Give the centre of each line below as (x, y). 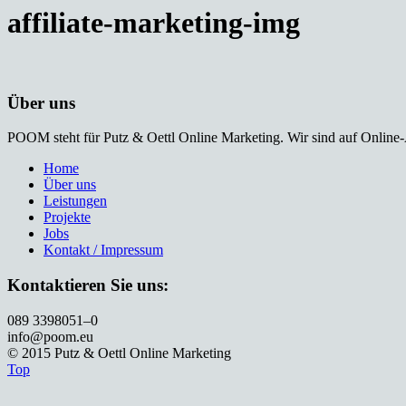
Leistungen (75, 201)
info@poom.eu (50, 336)
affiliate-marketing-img (154, 23)
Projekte (67, 217)
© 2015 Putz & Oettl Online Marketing (119, 353)
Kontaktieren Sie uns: (88, 285)
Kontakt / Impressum (103, 250)
